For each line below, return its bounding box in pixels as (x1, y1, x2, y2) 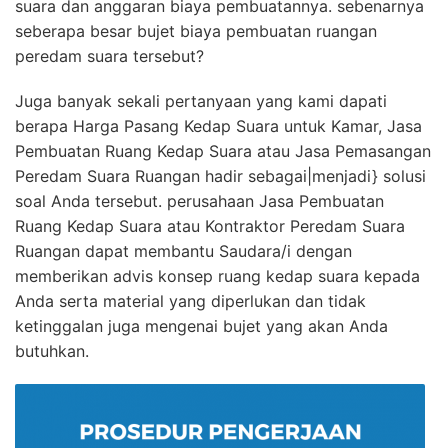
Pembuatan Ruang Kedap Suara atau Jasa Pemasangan (15, 141, 431, 162)
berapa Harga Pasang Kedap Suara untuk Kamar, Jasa (15, 116, 422, 137)
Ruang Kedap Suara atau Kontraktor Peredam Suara (15, 216, 405, 237)
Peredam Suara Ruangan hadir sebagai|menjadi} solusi (15, 166, 426, 187)
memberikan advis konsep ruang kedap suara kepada (15, 266, 420, 287)
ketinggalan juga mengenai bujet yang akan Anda (15, 316, 388, 337)
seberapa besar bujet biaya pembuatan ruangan (15, 21, 377, 42)
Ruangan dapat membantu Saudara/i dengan (15, 241, 352, 262)
